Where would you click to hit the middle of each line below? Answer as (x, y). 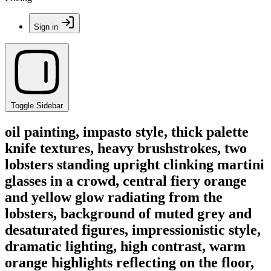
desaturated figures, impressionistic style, (133, 230)
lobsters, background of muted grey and (128, 213)
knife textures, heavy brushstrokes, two (126, 148)
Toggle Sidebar (37, 106)
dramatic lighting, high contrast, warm (125, 246)
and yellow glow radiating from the (114, 197)
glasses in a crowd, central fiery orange (126, 181)
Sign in (46, 27)
